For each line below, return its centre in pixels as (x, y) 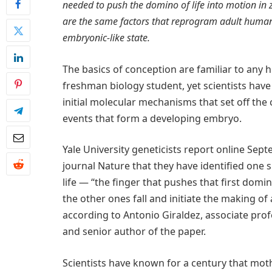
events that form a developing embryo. (152, 118)
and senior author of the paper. (134, 232)
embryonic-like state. (106, 38)
